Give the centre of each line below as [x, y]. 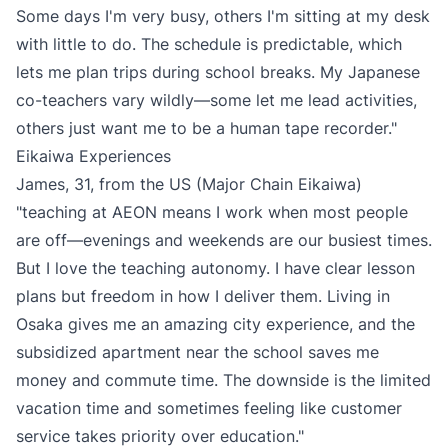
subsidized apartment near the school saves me [197, 352]
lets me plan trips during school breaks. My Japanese [218, 72]
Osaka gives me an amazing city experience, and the [215, 324]
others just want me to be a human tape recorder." [206, 128]
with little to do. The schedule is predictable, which [209, 44]
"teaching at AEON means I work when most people [212, 212]
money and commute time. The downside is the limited [223, 380]
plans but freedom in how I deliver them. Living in [203, 296]
